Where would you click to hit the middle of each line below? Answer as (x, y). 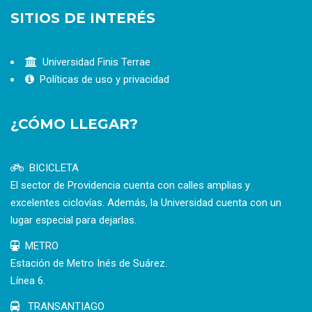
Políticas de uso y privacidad (104, 80)
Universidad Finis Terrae (96, 62)
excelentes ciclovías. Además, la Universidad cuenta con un (146, 203)
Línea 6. (28, 281)
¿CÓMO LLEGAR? (74, 124)
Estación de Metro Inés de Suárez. (89, 264)
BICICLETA (54, 168)
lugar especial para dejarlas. (73, 220)
